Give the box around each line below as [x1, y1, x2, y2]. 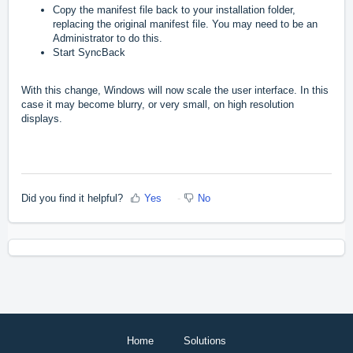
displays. [21, 113, 62, 125]
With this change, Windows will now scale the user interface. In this [21, 84, 329, 97]
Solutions [184, 334, 226, 347]
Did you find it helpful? [21, 191, 123, 204]
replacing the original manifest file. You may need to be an [53, 18, 318, 31]
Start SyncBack [53, 46, 125, 59]
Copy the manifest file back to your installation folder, [53, 4, 295, 17]
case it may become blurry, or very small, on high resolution [21, 98, 294, 111]
